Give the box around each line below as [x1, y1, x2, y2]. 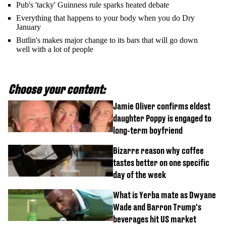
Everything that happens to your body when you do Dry [16, 13, 195, 22]
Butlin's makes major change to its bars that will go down [16, 35, 198, 44]
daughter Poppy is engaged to [113, 112, 211, 124]
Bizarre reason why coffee [113, 145, 204, 156]
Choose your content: [8, 82, 105, 96]
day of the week [113, 169, 166, 180]
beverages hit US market [113, 213, 196, 224]
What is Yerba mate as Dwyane [113, 189, 216, 200]
